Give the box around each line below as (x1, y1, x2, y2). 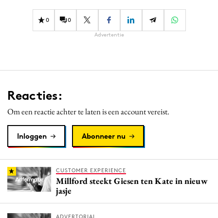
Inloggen (17, 131, 47, 141)
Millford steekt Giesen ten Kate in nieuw (56, 175, 208, 186)
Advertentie (94, 31, 124, 38)
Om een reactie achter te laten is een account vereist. (7, 106, 169, 117)
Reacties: (7, 87, 63, 103)
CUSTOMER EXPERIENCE (56, 166, 126, 174)
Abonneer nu (82, 131, 126, 141)
